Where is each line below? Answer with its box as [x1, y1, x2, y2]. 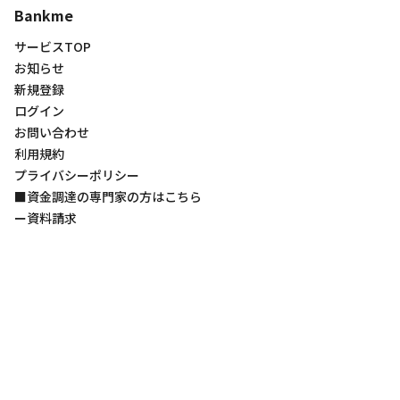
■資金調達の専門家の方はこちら [14, 187, 202, 205]
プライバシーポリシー [14, 165, 139, 184]
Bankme [14, 4, 73, 26]
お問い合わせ [14, 122, 89, 141]
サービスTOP [14, 37, 91, 55]
